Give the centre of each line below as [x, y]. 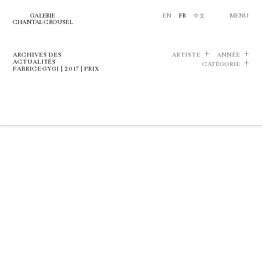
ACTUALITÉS [35, 62]
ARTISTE [186, 55]
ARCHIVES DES [38, 55]
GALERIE [43, 16]
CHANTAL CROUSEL [43, 22]
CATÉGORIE [221, 64]
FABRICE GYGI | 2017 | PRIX [56, 69]
